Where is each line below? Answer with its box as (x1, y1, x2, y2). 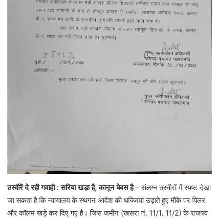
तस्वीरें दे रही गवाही (7, 183, 55, 193)
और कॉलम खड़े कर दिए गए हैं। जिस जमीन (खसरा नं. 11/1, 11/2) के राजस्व (7, 208, 208, 218)
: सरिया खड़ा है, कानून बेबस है (57, 183, 133, 193)
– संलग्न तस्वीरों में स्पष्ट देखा (133, 183, 211, 193)
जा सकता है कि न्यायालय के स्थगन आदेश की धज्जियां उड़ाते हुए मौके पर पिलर (7, 196, 205, 205)
